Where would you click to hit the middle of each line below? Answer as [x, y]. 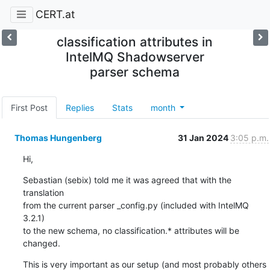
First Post [29, 107]
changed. [41, 243]
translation [43, 192]
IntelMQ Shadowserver [135, 57]
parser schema [135, 72]
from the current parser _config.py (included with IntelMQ [136, 205]
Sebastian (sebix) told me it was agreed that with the [127, 180]
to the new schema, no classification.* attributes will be [131, 230]
